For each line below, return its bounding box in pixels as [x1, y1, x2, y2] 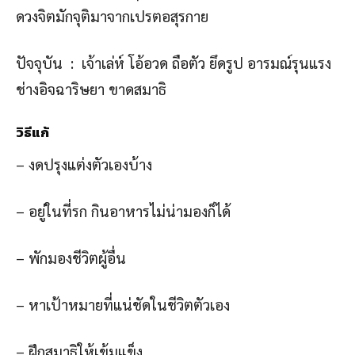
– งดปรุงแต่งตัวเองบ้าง [16, 154, 152, 174]
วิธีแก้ [16, 121, 49, 143]
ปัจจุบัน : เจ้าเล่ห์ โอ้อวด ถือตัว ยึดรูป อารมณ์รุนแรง [16, 52, 331, 72]
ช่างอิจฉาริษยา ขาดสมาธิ [16, 78, 166, 98]
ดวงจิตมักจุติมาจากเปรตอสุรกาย [16, 6, 208, 25]
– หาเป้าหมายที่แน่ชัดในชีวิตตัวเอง [16, 294, 230, 314]
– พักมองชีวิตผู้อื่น [16, 247, 126, 267]
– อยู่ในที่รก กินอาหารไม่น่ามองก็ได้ [16, 200, 231, 220]
